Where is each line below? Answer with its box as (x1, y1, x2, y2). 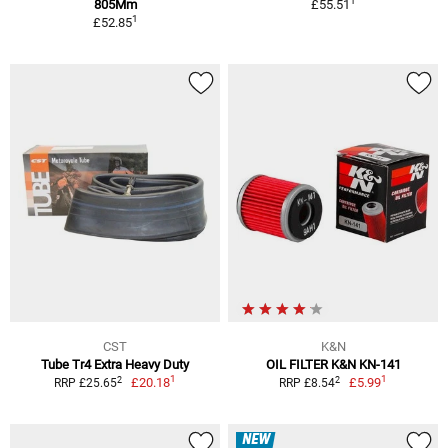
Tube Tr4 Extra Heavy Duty (41, 357, 189, 373)
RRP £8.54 (278, 376, 335, 391)
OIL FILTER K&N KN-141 (265, 357, 401, 373)
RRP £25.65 (53, 376, 117, 391)
